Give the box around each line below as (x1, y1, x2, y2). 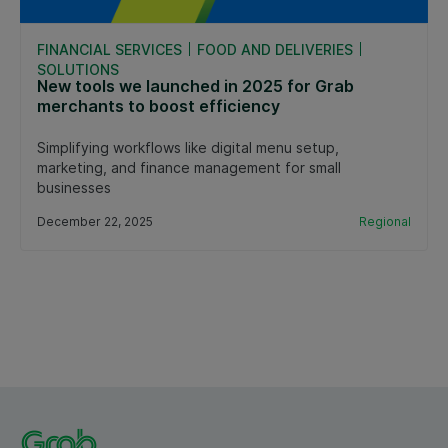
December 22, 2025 (37, 213, 153, 229)
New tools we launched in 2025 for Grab (37, 75, 354, 96)
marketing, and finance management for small (37, 158, 341, 176)
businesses (37, 178, 111, 196)
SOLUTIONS (37, 60, 119, 78)
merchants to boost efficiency (37, 95, 280, 116)
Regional (359, 213, 411, 229)
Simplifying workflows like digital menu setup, (37, 138, 339, 156)
